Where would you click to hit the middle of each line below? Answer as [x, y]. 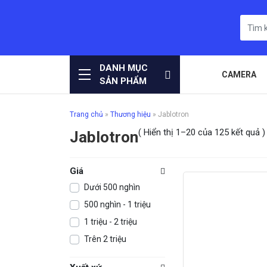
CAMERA [239, 74]
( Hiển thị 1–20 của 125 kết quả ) [202, 133]
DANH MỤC [124, 68]
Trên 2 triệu [105, 239]
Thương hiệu [131, 115]
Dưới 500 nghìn [112, 187]
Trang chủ [86, 115]
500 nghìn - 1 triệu [117, 205]
